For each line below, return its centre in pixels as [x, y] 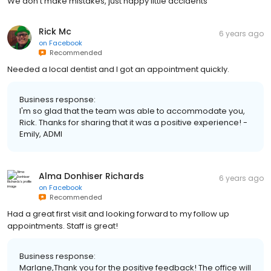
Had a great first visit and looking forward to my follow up [118, 214]
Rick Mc [55, 31]
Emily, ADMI [41, 134]
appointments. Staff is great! [63, 226]
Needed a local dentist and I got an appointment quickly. [118, 69]
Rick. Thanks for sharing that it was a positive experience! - [133, 122]
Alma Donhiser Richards [91, 176]
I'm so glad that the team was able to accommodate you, [132, 111]
